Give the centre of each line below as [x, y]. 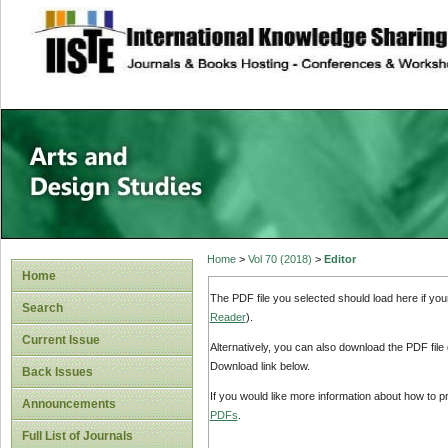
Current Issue [61, 340]
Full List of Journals [77, 436]
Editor [339, 259]
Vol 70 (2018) [279, 259]
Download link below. [259, 366]
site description [193, 31]
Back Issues [57, 372]
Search [42, 308]
